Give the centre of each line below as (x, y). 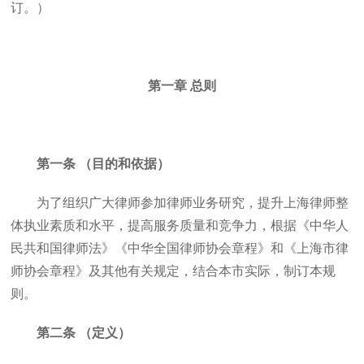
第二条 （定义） (84, 333)
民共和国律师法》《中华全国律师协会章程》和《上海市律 (180, 248)
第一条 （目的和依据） (104, 164)
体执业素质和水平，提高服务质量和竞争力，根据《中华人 (180, 225)
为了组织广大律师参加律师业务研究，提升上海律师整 (193, 203)
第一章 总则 (182, 86)
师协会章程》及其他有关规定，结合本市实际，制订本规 (173, 271)
